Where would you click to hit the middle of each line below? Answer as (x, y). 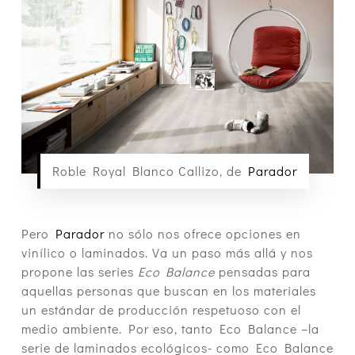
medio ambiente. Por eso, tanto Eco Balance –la (170, 329)
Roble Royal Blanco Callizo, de (150, 171)
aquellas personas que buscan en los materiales (168, 291)
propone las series (79, 272)
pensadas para (264, 272)
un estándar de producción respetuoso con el (161, 310)
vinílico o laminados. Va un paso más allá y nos (167, 253)
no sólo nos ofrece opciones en (202, 234)
